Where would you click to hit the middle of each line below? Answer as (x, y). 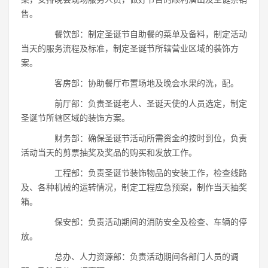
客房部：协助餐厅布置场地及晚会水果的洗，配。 (138, 83)
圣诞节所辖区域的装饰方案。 (75, 118)
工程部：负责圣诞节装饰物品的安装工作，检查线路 (142, 173)
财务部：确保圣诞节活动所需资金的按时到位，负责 (142, 138)
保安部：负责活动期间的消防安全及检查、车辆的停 (142, 222)
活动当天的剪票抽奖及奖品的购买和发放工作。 (109, 153)
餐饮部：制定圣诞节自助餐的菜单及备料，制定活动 (142, 34)
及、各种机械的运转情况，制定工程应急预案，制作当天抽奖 (134, 187)
